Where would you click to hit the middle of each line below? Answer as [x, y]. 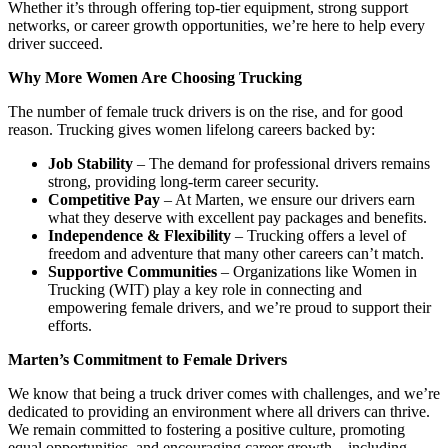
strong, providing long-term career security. [183, 182]
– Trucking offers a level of [318, 236]
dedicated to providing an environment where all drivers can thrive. [219, 412]
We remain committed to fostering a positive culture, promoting [206, 430]
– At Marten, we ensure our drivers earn [287, 200]
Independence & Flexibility [139, 236]
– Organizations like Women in [317, 272]
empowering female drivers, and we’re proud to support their [239, 308]
